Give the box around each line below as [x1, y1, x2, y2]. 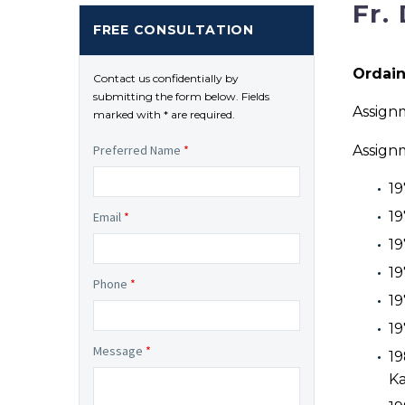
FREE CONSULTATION [93, 22, 254, 38]
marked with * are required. [93, 108, 235, 121]
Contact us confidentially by [93, 71, 239, 85]
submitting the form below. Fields [93, 89, 269, 103]
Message [93, 343, 146, 359]
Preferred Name [93, 142, 184, 158]
